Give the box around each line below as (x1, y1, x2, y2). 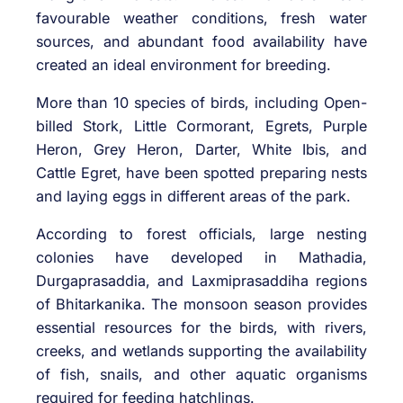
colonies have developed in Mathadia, (36, 248, 367, 267)
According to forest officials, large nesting (36, 225, 367, 244)
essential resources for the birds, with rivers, (36, 318, 367, 337)
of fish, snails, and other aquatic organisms (36, 365, 367, 384)
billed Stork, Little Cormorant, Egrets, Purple (36, 117, 367, 136)
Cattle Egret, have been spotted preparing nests (36, 164, 367, 183)
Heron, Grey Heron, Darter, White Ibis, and (36, 140, 367, 159)
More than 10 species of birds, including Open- (36, 94, 367, 112)
